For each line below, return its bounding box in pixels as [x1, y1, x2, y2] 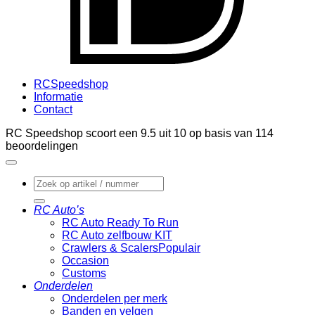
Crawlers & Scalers [62, 242, 158, 255]
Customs [62, 267, 106, 280]
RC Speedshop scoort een [6, 127, 141, 140]
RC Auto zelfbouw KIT [62, 229, 172, 242]
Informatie [34, 91, 83, 103]
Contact [34, 103, 72, 116]
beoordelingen [6, 140, 78, 153]
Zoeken [33, 176, 71, 188]
